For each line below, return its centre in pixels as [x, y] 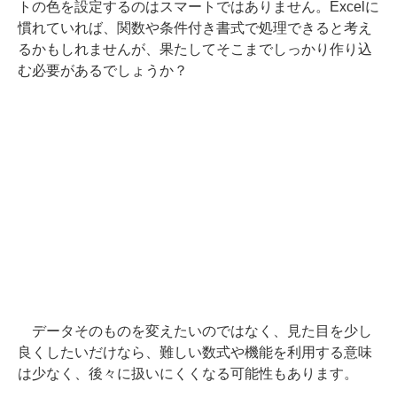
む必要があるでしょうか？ [103, 70]
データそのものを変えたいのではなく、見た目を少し [195, 331]
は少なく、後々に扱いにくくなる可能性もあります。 [188, 373]
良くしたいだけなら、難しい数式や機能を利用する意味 [195, 352]
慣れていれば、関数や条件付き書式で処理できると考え [195, 27]
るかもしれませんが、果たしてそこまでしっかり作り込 [195, 49]
